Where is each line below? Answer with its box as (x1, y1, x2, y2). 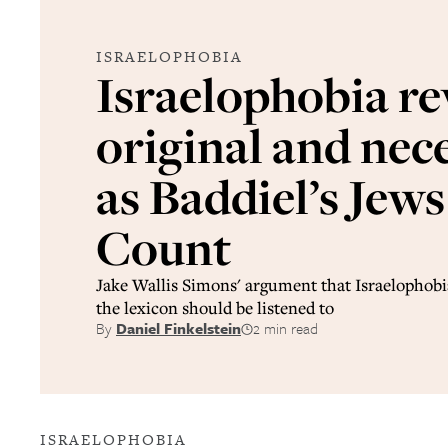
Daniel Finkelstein (116, 317, 241, 339)
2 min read (253, 317, 318, 339)
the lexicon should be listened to (96, 296, 334, 319)
